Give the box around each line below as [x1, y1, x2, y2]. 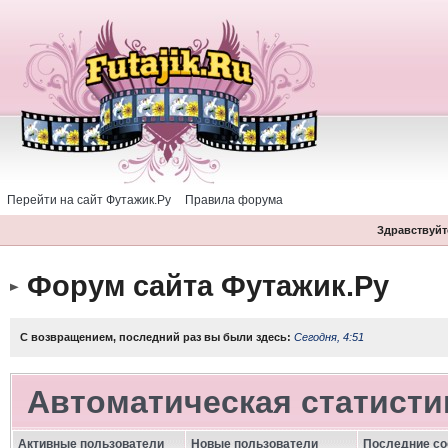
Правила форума [185, 193, 283, 207]
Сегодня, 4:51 [293, 331, 364, 343]
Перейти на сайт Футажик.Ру [7, 193, 171, 207]
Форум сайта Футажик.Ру [26, 269, 389, 302]
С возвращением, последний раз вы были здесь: [19, 331, 294, 343]
